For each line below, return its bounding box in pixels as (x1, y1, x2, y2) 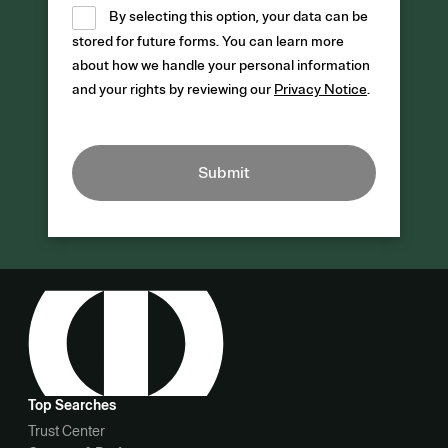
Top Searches (28, 395, 116, 416)
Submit (198, 162, 250, 183)
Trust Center (28, 421, 105, 442)
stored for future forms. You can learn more (72, 32, 344, 50)
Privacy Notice (274, 80, 367, 98)
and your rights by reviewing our (72, 80, 274, 98)
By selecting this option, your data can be (109, 8, 368, 26)
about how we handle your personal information (72, 56, 370, 74)
